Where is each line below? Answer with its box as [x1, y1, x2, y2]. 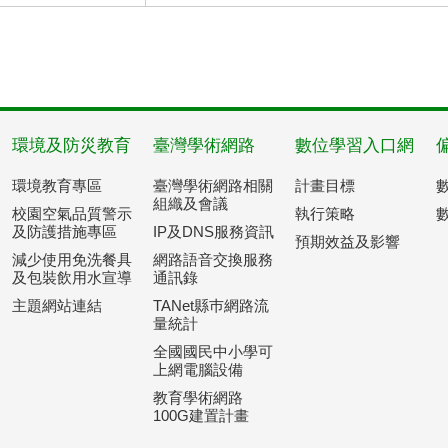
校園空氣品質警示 [11, 205, 132, 222]
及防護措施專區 [11, 223, 117, 240]
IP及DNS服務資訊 [153, 223, 275, 240]
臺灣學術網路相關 [153, 177, 274, 194]
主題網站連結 [11, 297, 102, 314]
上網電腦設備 [153, 361, 244, 378]
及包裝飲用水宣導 [11, 269, 132, 286]
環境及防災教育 [11, 136, 131, 155]
